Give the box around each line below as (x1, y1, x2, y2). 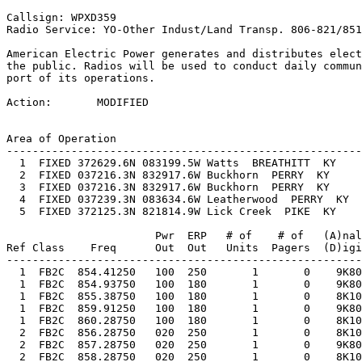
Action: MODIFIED (6, 96, 149, 109)
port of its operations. (6, 72, 155, 85)
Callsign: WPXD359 (6, 11, 116, 24)
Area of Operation (6, 133, 116, 145)
